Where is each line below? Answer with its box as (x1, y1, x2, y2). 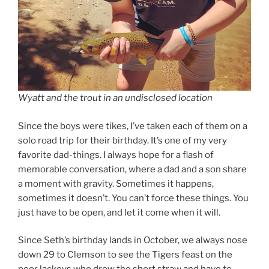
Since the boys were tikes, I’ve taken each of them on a (18, 120, 247, 131)
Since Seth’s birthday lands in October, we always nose (18, 235, 247, 246)
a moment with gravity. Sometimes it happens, (18, 178, 214, 189)
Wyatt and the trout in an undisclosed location (18, 92, 213, 104)
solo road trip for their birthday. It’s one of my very (18, 134, 227, 146)
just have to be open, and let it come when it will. (18, 207, 220, 218)
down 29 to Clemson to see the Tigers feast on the (18, 249, 232, 261)
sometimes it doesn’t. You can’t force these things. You (18, 192, 249, 204)
